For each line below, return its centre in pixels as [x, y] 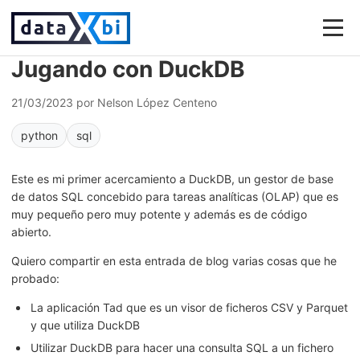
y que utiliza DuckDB [85, 325]
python [39, 135]
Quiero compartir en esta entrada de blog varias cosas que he [174, 261]
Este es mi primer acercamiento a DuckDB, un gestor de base [172, 179]
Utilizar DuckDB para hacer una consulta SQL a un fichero [182, 348]
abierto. [31, 232]
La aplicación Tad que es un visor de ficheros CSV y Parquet [189, 307]
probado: [35, 278]
